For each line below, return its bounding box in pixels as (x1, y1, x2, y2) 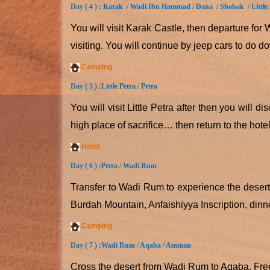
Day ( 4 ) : (71, 2, 103, 11)
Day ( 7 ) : (71, 241, 101, 250)
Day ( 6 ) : (71, 162, 101, 170)
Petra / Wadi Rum (101, 162, 159, 170)
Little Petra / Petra (101, 82, 159, 90)
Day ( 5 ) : (71, 82, 101, 90)
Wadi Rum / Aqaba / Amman (101, 241, 193, 250)
